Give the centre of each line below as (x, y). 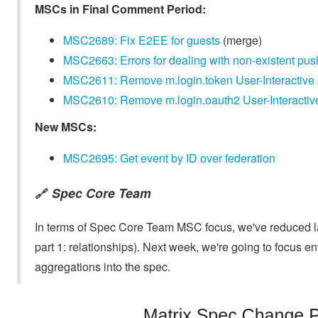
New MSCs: (66, 127)
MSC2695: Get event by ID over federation (169, 158)
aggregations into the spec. (103, 267)
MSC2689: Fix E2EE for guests (142, 40)
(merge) (241, 40)
